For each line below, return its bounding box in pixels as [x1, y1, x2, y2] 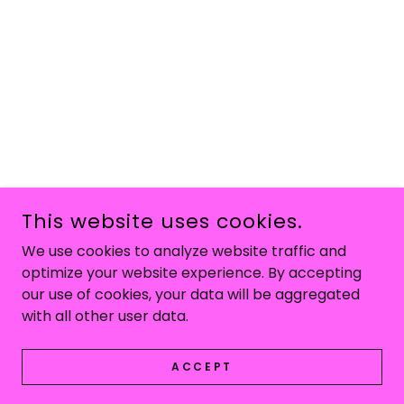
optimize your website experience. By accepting [22, 262, 362, 283]
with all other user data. [22, 306, 188, 326]
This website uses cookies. [22, 207, 303, 235]
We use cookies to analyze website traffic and [22, 241, 346, 262]
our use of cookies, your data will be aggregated [22, 284, 360, 305]
